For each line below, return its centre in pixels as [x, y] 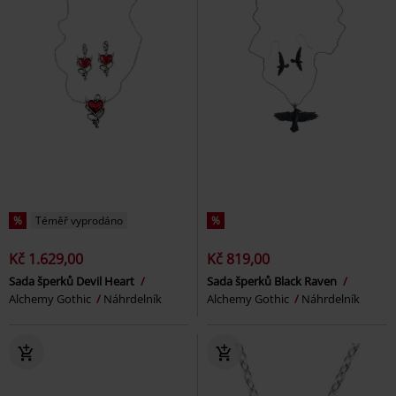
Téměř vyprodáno [79, 220]
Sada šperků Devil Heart [73, 281]
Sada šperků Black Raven [273, 281]
